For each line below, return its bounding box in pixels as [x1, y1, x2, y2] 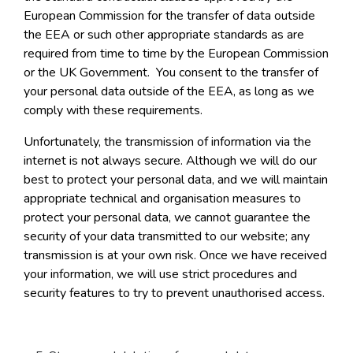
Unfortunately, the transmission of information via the [24, 133, 311, 151]
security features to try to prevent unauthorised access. [24, 284, 325, 303]
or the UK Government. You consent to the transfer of [24, 64, 318, 82]
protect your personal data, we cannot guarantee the [24, 209, 310, 227]
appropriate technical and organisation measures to [24, 190, 301, 208]
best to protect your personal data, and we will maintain [24, 171, 328, 189]
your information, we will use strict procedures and [24, 266, 297, 284]
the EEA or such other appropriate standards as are [24, 26, 304, 44]
